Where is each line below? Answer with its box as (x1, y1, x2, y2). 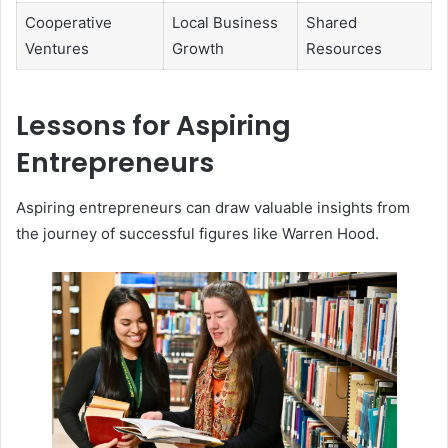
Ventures (24, 38, 89, 58)
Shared (305, 12, 357, 32)
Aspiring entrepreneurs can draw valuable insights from (16, 197, 410, 217)
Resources (305, 38, 382, 58)
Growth (171, 38, 224, 58)
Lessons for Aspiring (16, 107, 291, 145)
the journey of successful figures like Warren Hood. (16, 223, 379, 243)
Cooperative (24, 12, 112, 32)
